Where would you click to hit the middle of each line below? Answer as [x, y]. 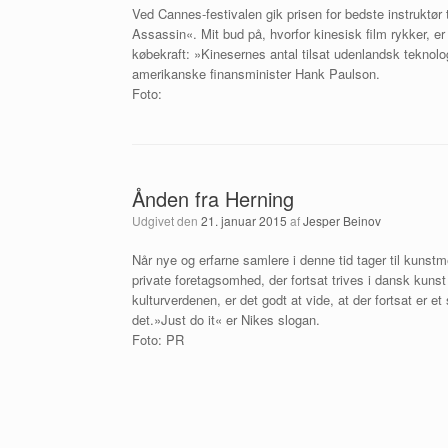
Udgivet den [171, 220]
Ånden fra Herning [213, 198]
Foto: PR [158, 339]
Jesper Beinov [342, 220]
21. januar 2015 [244, 220]
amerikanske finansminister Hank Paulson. [256, 73]
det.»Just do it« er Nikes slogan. [226, 319]
